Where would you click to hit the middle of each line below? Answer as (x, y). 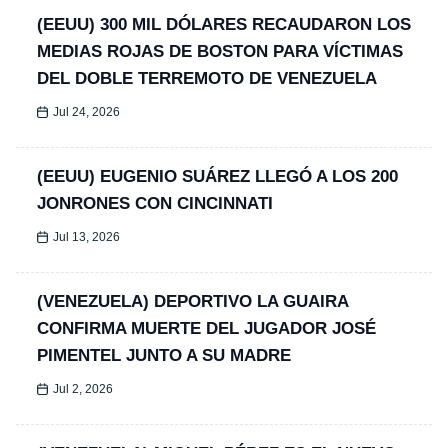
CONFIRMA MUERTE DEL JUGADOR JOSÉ (206, 329)
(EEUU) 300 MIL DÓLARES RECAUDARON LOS (224, 25)
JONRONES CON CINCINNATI (155, 204)
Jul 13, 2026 (87, 237)
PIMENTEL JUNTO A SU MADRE (164, 356)
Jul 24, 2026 (87, 112)
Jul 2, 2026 (83, 389)
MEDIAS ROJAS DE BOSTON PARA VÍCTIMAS (220, 52)
